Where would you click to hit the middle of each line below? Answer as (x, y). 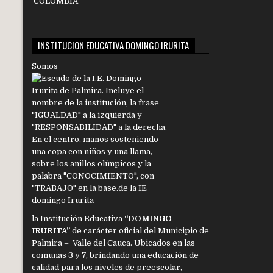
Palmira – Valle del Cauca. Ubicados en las (113, 243)
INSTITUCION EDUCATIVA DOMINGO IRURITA (113, 45)
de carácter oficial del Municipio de (140, 231)
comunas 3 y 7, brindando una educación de (115, 255)
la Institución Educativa (78, 219)
